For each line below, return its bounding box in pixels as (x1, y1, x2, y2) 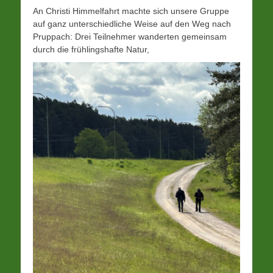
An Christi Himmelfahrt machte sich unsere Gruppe (33, 6, 229, 16)
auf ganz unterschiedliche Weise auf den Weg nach (33, 19, 231, 29)
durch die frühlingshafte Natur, (33, 44, 149, 54)
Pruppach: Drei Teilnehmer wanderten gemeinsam (33, 32, 227, 41)
